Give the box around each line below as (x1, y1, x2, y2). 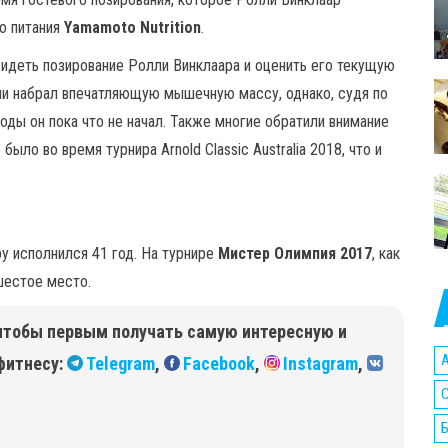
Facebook (183, 353, 255, 374)
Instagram (283, 353, 358, 374)
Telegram (86, 353, 155, 374)
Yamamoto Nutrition (64, 18, 201, 37)
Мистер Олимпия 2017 (218, 244, 372, 263)
